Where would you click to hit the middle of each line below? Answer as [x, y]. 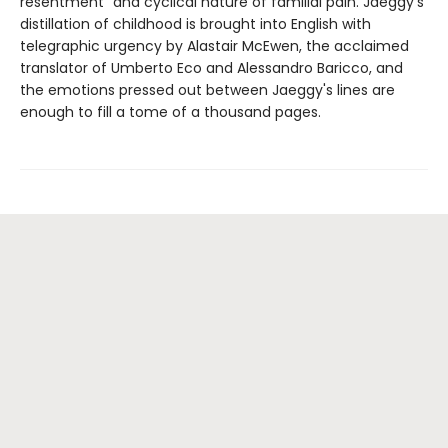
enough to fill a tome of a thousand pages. [170, 112]
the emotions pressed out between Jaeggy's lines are [207, 90]
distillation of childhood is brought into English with [195, 24]
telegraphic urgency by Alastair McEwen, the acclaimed [214, 46]
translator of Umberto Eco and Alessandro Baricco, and [211, 68]
